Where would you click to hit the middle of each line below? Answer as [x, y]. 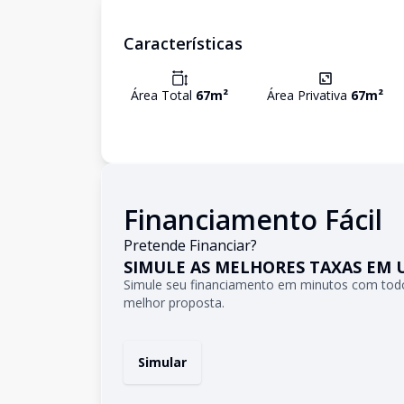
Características [183, 43]
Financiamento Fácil [253, 220]
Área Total [163, 95]
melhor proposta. [174, 303]
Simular [162, 362]
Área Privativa [309, 95]
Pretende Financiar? [190, 245]
